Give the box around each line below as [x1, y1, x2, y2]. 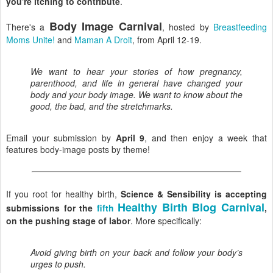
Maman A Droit [74, 33, 132, 46]
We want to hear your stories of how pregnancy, [30, 65, 243, 77]
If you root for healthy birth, [6, 187, 121, 200]
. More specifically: [130, 214, 202, 227]
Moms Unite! [6, 33, 55, 46]
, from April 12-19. [132, 33, 202, 46]
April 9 [115, 131, 145, 144]
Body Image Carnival [49, 18, 162, 34]
